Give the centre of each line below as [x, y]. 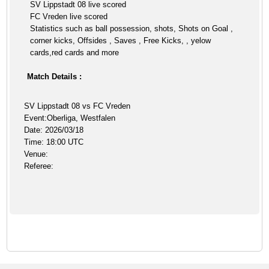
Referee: [39, 166]
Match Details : [55, 77]
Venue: [36, 154]
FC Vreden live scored [69, 17]
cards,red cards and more [75, 53]
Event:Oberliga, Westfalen [70, 118]
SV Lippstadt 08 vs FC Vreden [77, 106]
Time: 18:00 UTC [54, 142]
